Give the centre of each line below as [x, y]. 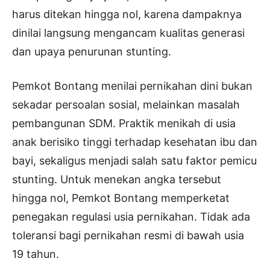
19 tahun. [36, 254]
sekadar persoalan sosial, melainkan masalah [126, 105]
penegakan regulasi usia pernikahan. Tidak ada [131, 217]
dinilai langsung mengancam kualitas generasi [128, 33]
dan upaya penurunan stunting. [92, 52]
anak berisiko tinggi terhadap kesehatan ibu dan [135, 142]
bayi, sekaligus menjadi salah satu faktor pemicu [134, 161]
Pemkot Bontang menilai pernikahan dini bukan [132, 86]
